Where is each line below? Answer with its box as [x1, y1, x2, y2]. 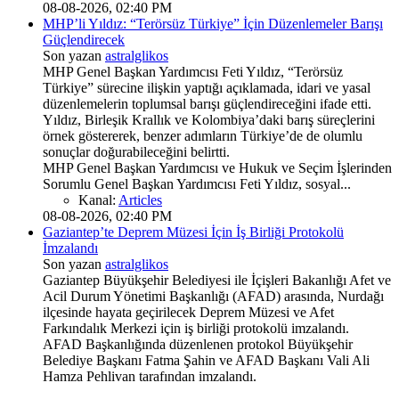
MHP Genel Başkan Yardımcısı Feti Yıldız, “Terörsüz [43, 64, 343, 80]
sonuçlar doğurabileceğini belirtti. [43, 144, 230, 160]
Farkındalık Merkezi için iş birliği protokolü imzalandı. [43, 321, 349, 337]
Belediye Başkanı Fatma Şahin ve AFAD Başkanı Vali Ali [43, 353, 370, 369]
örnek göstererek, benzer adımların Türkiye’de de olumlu [43, 128, 362, 144]
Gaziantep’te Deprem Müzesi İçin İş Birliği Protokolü [43, 224, 344, 240]
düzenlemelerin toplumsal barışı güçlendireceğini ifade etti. [43, 96, 371, 112]
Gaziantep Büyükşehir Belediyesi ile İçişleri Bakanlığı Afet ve [43, 273, 391, 289]
